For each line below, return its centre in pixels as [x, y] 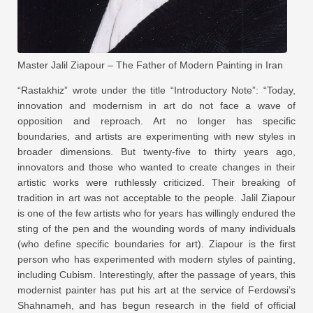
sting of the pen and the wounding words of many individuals [156, 228]
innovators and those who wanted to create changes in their [156, 167]
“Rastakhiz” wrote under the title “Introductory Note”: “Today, [156, 90]
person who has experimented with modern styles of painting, [156, 259]
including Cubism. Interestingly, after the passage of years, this [156, 274]
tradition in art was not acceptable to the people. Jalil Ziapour [156, 197]
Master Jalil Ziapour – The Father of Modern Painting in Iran [150, 65]
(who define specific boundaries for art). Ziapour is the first [156, 243]
